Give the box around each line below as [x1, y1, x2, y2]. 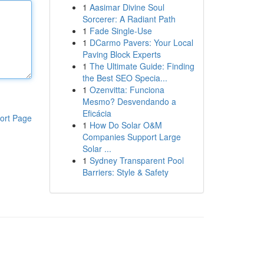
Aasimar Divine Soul [89, 1, 164, 13]
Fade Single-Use [89, 25, 152, 37]
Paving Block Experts [82, 48, 161, 60]
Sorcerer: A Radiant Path [82, 13, 176, 25]
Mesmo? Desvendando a [82, 95, 176, 107]
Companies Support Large [82, 131, 181, 143]
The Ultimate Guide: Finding [89, 60, 194, 72]
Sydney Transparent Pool [89, 154, 184, 166]
